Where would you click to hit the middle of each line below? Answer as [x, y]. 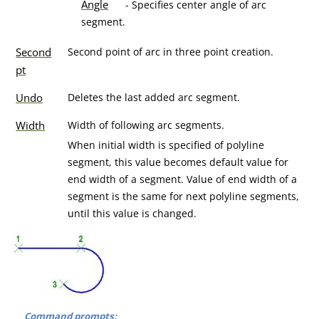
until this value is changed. [132, 213]
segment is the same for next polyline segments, [184, 196]
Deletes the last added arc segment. [154, 97]
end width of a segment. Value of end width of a [183, 179]
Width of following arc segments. [146, 125]
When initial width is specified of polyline [166, 145]
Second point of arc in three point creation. [171, 52]
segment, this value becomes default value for [178, 162]
